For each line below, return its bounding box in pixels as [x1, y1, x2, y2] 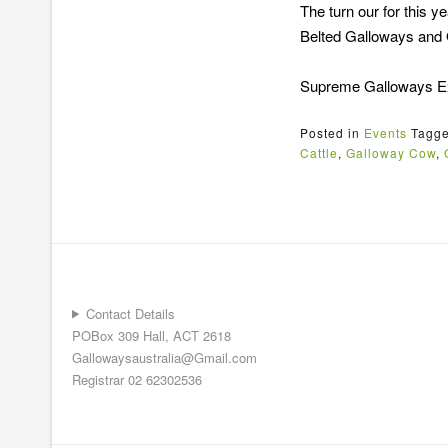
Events [364, 123, 407, 141]
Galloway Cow [346, 143, 436, 161]
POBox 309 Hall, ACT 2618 [72, 325, 231, 345]
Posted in [300, 123, 364, 141]
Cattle [300, 143, 338, 161]
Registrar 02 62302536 [72, 369, 202, 389]
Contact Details [85, 303, 175, 323]
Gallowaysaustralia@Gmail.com [72, 347, 257, 367]
